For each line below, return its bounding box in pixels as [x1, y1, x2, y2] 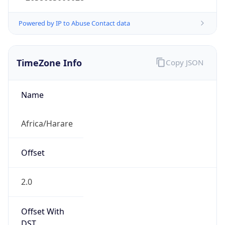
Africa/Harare [21, 118, 73, 129]
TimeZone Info [17, 56, 82, 69]
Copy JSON [165, 57, 203, 67]
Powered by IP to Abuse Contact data [19, 18, 130, 28]
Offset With [21, 205, 64, 217]
